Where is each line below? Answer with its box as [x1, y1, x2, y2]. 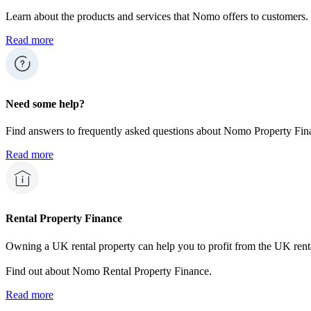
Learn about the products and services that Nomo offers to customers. [6, 10, 308, 22]
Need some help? [6, 97, 85, 110]
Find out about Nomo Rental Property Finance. [6, 264, 212, 277]
